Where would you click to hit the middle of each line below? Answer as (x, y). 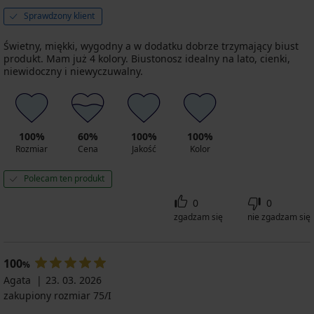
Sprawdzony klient (59, 16)
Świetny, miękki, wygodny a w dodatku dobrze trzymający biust (151, 46)
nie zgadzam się (279, 217)
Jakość (144, 149)
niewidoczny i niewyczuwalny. (73, 71)
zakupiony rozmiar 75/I (57, 296)
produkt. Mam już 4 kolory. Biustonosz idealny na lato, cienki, (147, 59)
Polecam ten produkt (64, 179)
